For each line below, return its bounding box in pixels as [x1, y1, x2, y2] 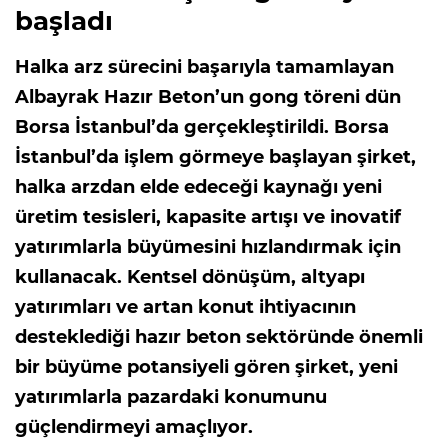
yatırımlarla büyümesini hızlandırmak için [15, 236, 401, 259]
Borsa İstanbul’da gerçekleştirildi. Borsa [15, 116, 389, 139]
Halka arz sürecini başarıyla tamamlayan [15, 56, 394, 79]
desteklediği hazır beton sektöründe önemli [15, 326, 423, 349]
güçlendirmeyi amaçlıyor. [15, 416, 253, 439]
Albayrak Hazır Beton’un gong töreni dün [15, 86, 401, 109]
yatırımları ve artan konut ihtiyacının [15, 296, 356, 319]
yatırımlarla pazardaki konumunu [15, 386, 327, 409]
